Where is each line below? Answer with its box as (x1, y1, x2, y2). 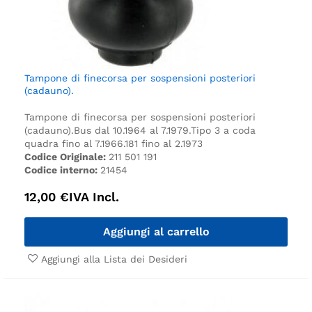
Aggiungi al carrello (102, 224, 210, 238)
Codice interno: (24, 164, 100, 175)
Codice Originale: (24, 150, 109, 162)
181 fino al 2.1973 (125, 137, 203, 149)
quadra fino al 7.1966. (24, 137, 125, 149)
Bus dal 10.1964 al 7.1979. (74, 124, 191, 136)
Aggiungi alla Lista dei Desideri (41, 253, 187, 265)
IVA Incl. (69, 189, 119, 204)
